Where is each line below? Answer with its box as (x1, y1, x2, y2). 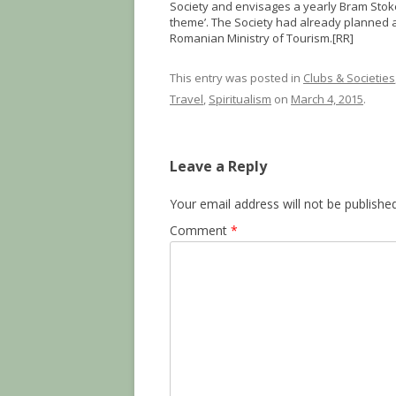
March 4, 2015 (291, 91, 363, 107)
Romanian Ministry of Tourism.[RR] (170, 30, 354, 46)
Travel (170, 91, 203, 107)
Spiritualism (209, 91, 271, 107)
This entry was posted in (170, 70, 303, 86)
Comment (170, 222, 231, 239)
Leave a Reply (170, 156, 267, 176)
